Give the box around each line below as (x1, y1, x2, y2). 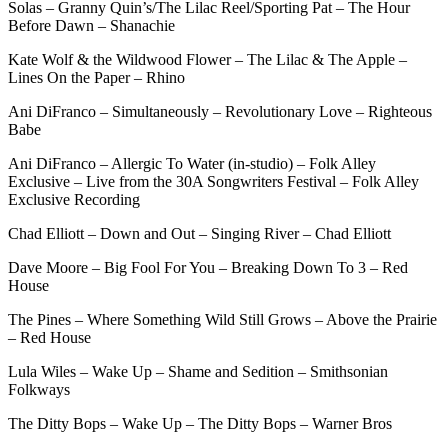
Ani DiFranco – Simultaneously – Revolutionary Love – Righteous (8, 103, 432, 121)
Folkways (8, 381, 70, 399)
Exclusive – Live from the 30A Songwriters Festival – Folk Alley (8, 173, 419, 191)
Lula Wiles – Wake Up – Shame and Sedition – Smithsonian (8, 363, 388, 381)
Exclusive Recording (8, 191, 140, 209)
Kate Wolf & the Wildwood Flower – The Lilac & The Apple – (8, 51, 407, 69)
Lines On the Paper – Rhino (8, 69, 185, 87)
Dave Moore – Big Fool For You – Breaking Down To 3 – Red (8, 259, 408, 277)
